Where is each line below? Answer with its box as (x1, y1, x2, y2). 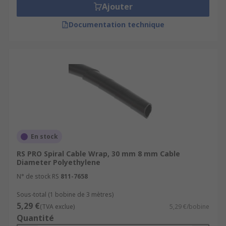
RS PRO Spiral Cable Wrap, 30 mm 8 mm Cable (17, 149, 180, 158)
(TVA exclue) (40, 202, 75, 211)
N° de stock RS (17, 172, 59, 181)
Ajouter (101, 1, 133, 12)
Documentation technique (69, 20, 164, 29)
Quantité (17, 212, 54, 223)
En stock (31, 132, 58, 141)
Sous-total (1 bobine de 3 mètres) (17, 190, 114, 199)
